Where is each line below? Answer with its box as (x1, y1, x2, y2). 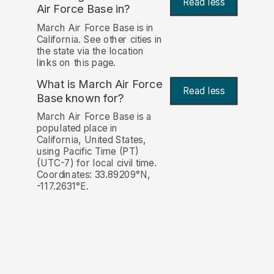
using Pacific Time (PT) (36, 146, 139, 158)
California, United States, (36, 134, 146, 146)
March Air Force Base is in (36, 21, 154, 34)
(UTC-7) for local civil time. (36, 157, 157, 169)
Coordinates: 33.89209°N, (36, 169, 151, 181)
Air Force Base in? (36, 2, 130, 17)
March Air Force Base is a (36, 111, 152, 123)
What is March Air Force (36, 77, 163, 91)
